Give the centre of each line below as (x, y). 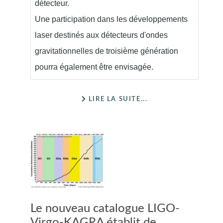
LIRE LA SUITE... (117, 99)
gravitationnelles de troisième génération (107, 51)
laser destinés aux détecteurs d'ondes (101, 35)
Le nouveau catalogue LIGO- (105, 209)
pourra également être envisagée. (94, 67)
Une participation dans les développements (111, 19)
